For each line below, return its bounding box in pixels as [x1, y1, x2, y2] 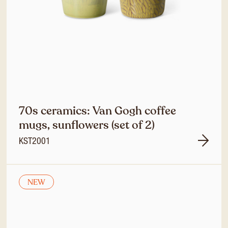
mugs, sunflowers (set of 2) [19, 118, 155, 133]
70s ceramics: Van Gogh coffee [19, 103, 176, 119]
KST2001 [19, 137, 50, 147]
